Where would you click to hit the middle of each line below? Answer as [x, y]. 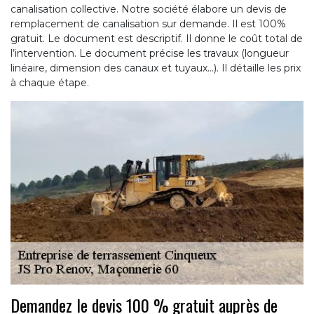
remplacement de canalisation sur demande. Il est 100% [148, 24]
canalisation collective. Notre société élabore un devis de [149, 9]
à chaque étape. [50, 83]
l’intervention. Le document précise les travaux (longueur [150, 54]
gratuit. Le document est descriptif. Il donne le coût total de [157, 39]
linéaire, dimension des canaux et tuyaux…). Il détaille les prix [156, 68]
